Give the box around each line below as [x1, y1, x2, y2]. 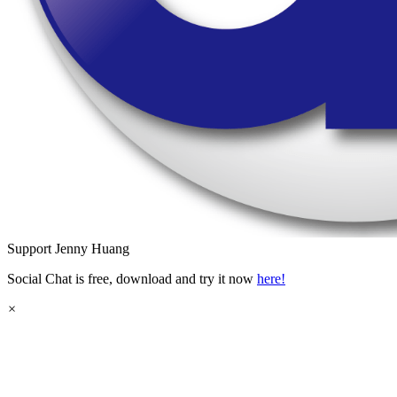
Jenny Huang [55, 241, 129, 257]
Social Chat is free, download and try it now [7, 271, 257, 287]
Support [7, 241, 51, 257]
